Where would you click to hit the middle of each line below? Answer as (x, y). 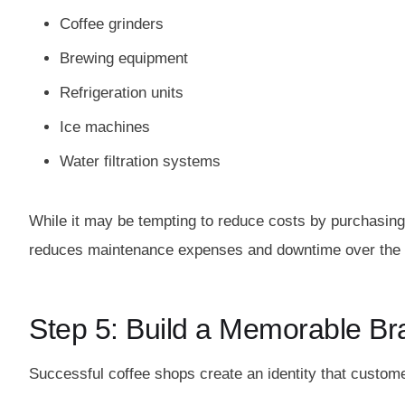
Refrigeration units (122, 93)
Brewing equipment (124, 58)
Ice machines (105, 127)
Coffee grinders (112, 24)
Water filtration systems (140, 161)
